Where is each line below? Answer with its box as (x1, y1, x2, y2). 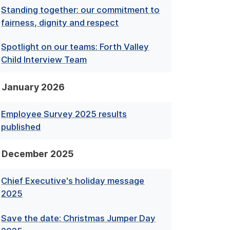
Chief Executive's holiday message (1, 176, 145, 186)
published (1, 121, 41, 132)
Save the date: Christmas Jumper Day (1, 213, 156, 223)
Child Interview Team (1, 54, 87, 65)
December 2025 (1, 148, 74, 159)
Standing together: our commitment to (1, 5, 160, 15)
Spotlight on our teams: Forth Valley (1, 42, 149, 52)
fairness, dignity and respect (1, 17, 119, 28)
